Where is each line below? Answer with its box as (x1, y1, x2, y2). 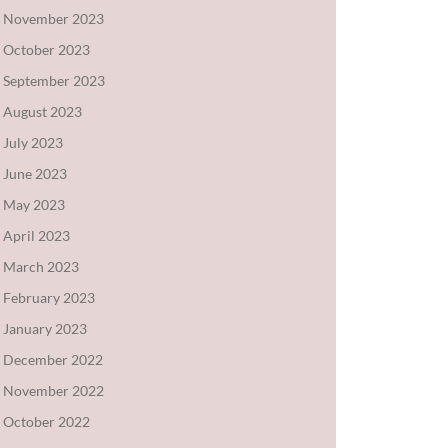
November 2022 (2, 381, 104, 399)
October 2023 (2, 40, 90, 58)
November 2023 (2, 9, 104, 27)
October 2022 (2, 412, 90, 430)
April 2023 (2, 226, 70, 244)
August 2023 (2, 102, 82, 120)
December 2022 (2, 350, 103, 368)
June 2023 (2, 164, 67, 182)
